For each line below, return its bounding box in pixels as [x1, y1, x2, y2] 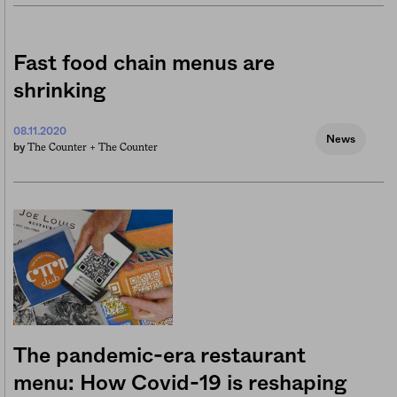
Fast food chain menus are [13, 53, 275, 75]
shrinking [13, 81, 106, 103]
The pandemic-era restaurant [13, 346, 306, 368]
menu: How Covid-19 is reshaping [13, 373, 347, 395]
